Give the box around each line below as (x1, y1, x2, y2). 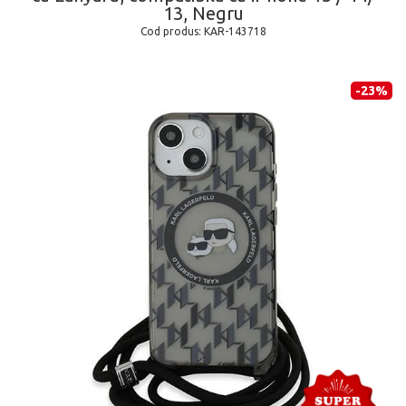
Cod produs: (140, 25, 204, 38)
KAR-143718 (203, 25, 266, 38)
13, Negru (162, 3, 244, 24)
